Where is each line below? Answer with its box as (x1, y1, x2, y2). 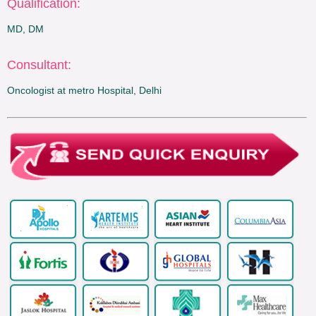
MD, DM (6, 23, 44, 35)
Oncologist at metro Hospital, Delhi (6, 85, 162, 97)
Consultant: (6, 58, 71, 73)
